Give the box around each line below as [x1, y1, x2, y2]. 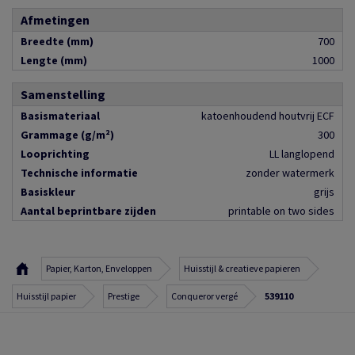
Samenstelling [21, 86, 105, 103]
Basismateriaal [21, 109, 100, 124]
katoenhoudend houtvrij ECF [201, 109, 334, 124]
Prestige [108, 290, 139, 303]
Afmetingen [21, 12, 90, 29]
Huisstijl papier [17, 290, 76, 303]
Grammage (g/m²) [21, 128, 114, 143]
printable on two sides [228, 204, 334, 219]
